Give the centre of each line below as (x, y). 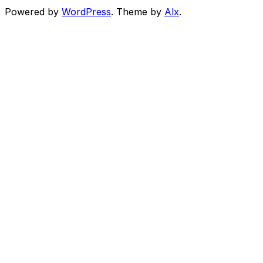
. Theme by (138, 11)
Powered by (33, 11)
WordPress (86, 11)
